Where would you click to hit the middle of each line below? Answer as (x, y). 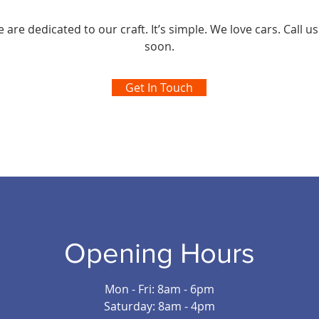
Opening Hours (159, 253)
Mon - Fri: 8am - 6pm (159, 289)
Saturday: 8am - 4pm (159, 306)
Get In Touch (159, 88)
